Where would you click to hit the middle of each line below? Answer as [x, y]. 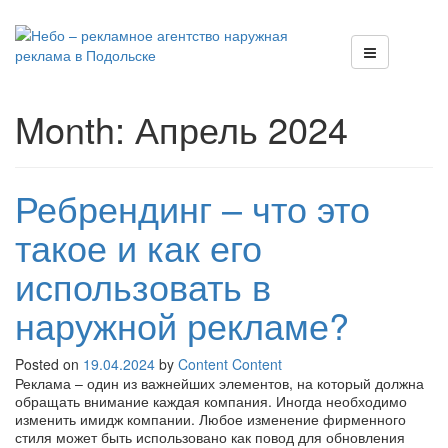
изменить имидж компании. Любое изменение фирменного [210, 419]
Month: [75, 128]
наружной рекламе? [182, 324]
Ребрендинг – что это [192, 207]
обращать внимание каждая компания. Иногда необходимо [211, 401]
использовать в [143, 285]
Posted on [49, 364]
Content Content [230, 364]
